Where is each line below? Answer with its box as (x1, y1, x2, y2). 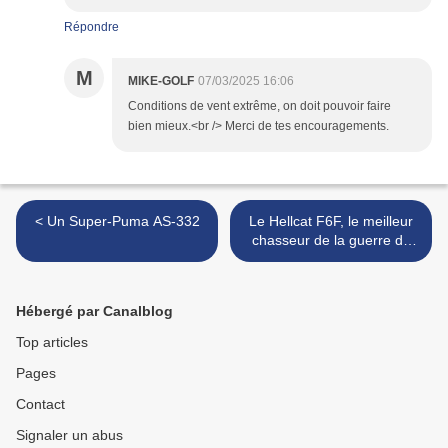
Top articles (16, 334, 88, 351)
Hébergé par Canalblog (16, 303, 173, 320)
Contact (16, 396, 65, 413)
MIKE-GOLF (128, 74, 194, 89)
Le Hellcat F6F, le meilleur (249, 213, 413, 230)
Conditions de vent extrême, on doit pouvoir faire (128, 99, 391, 114)
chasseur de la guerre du (251, 232, 411, 249)
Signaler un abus (16, 427, 123, 444)
